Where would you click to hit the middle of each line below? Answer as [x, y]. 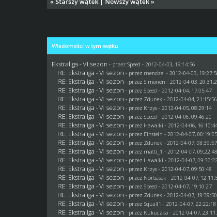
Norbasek [155, 177]
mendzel [155, 73]
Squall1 [153, 203]
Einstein [154, 134]
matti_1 [154, 151]
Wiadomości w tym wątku [85, 46]
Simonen [155, 81]
